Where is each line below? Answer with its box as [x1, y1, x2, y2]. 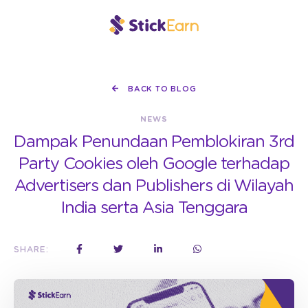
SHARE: [14, 245, 49, 254]
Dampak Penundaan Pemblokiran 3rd [14, 134, 294, 151]
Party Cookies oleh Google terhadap [18, 156, 290, 173]
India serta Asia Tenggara [60, 200, 248, 217]
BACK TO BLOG [125, 85, 197, 93]
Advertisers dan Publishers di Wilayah [14, 178, 294, 195]
